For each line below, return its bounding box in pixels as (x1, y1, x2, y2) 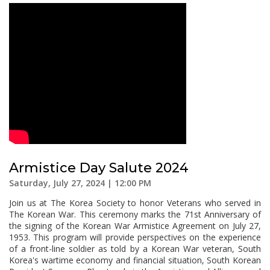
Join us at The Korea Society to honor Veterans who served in (9, 197, 261, 209)
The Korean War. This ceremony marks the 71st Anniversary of (9, 209, 261, 220)
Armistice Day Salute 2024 (9, 160, 189, 176)
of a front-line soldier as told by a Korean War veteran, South (9, 243, 261, 254)
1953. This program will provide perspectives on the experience (9, 231, 261, 243)
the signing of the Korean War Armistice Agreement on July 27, (9, 220, 261, 231)
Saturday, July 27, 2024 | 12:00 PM (9, 177, 151, 189)
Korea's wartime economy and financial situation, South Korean (9, 254, 261, 266)
